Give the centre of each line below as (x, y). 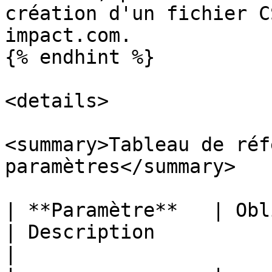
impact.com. (68, 35)
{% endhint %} (80, 57)
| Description (80, 232)
